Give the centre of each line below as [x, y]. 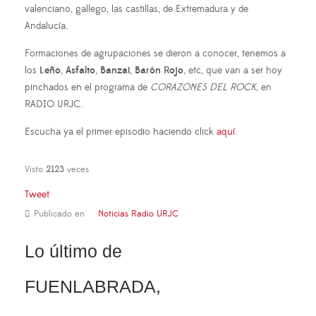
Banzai [115, 70]
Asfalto [80, 70]
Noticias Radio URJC [138, 213]
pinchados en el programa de [87, 87]
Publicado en [59, 213]
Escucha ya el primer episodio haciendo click [121, 132]
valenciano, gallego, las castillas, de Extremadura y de [136, 9]
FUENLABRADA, [93, 286]
